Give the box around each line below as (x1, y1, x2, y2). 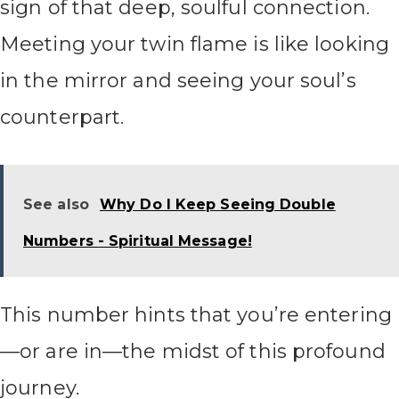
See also (23, 196, 89, 214)
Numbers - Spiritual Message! (23, 232, 252, 250)
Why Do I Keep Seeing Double (100, 196, 336, 214)
